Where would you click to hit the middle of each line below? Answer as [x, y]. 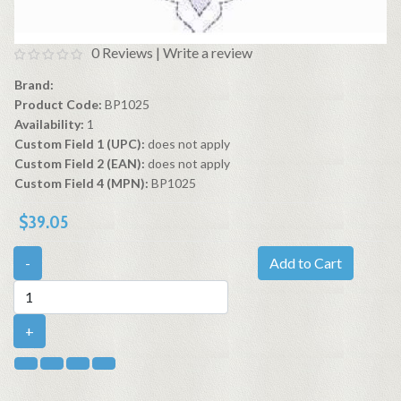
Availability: [49, 124]
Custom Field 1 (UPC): [81, 144]
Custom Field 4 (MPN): [83, 183]
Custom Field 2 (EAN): [81, 164]
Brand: [34, 85]
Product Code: [58, 105]
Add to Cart [306, 263]
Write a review [208, 53]
